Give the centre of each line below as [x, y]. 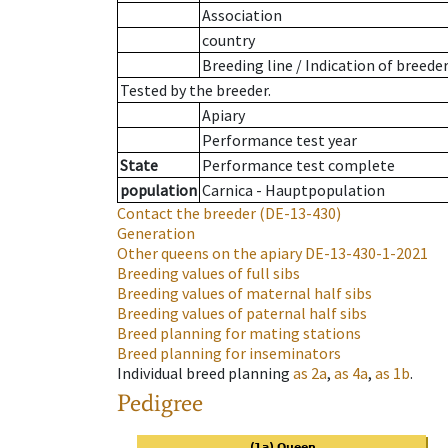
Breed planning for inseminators [229, 353]
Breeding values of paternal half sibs [242, 313]
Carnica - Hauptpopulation [293, 190]
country [228, 40]
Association [242, 15]
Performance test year [279, 140]
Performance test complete [298, 165]
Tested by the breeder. [195, 90]
